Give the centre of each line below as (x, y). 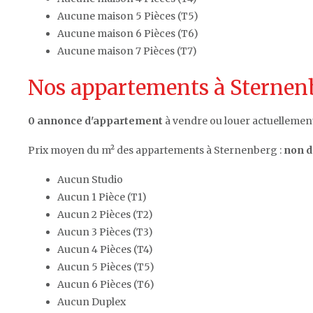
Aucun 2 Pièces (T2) (105, 214)
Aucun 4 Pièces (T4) (105, 249)
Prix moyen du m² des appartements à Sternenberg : (156, 150)
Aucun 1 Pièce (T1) (102, 197)
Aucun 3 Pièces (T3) (105, 232)
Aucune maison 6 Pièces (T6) (128, 33)
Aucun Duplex (92, 301)
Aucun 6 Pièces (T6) (106, 284)
